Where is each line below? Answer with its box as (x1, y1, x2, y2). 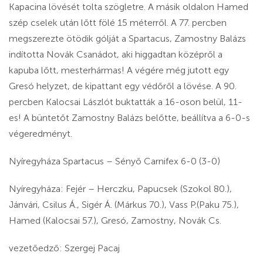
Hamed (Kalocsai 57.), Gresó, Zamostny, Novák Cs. (9, 215, 221, 227)
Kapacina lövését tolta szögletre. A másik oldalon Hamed (9, 1, 248, 13)
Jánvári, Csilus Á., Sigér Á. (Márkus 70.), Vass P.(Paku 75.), (9, 199, 239, 211)
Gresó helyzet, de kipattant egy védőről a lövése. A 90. (9, 80, 237, 92)
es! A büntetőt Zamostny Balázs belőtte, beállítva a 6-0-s (9, 112, 250, 124)
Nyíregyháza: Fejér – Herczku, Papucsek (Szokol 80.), (9, 183, 232, 195)
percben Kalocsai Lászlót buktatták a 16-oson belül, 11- (9, 96, 242, 108)
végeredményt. (9, 128, 75, 140)
